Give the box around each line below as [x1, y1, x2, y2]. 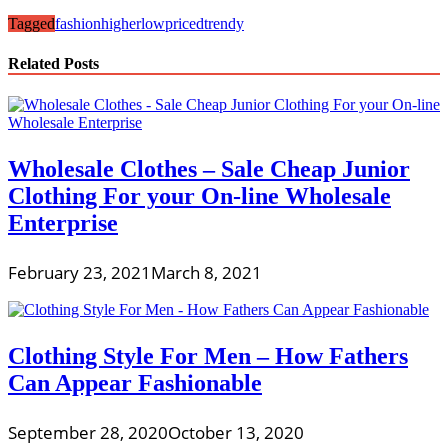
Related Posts [8, 54, 99, 72]
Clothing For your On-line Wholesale [8, 182, 391, 209]
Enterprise [8, 209, 118, 236]
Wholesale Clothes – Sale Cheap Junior [8, 155, 410, 182]
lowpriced [141, 15, 204, 33]
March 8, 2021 [151, 260, 262, 284]
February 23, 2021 [8, 260, 151, 284]
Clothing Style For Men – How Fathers [8, 342, 408, 369]
